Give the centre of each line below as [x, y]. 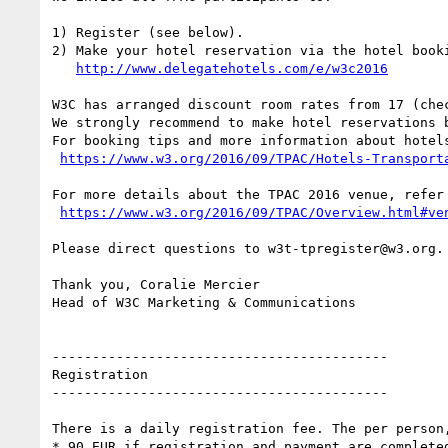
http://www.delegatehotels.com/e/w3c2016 [232, 68]
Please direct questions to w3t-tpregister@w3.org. [248, 248]
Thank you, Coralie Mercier [156, 284]
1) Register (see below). [148, 32]
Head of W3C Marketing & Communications [204, 302]
